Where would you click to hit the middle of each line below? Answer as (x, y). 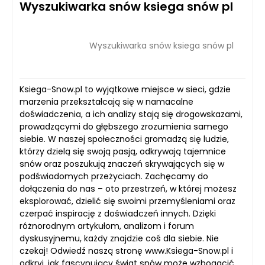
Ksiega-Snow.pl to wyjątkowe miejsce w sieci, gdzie (125, 89)
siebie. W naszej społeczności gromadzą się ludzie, (124, 139)
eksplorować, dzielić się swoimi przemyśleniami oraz (127, 201)
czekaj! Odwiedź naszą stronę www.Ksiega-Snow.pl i (126, 251)
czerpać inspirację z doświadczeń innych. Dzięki (118, 214)
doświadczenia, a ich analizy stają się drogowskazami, (131, 114)
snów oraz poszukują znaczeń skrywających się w (122, 164)
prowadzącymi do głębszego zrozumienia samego (124, 127)
